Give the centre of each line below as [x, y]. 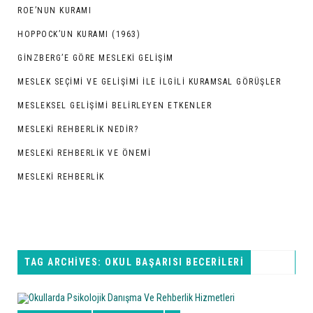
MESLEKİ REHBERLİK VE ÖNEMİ [84, 153]
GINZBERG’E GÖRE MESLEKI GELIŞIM [96, 58]
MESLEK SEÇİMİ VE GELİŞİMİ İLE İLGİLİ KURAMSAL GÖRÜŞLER [149, 82]
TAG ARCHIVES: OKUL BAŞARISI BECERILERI [134, 262]
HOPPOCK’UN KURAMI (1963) [79, 35]
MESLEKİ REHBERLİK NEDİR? [78, 130]
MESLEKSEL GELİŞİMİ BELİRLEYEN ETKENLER [115, 106]
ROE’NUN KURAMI [54, 11]
